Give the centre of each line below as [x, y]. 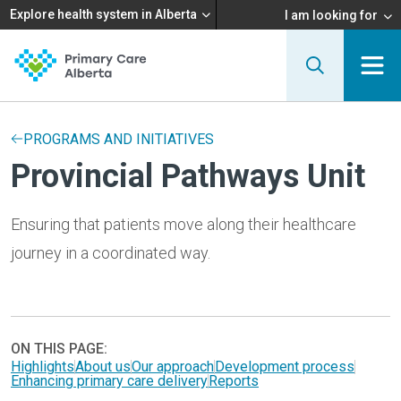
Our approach [173, 367]
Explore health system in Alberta [103, 14]
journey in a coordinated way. [111, 253]
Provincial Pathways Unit [188, 176]
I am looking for [331, 15]
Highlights [43, 367]
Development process [285, 367]
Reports [234, 381]
